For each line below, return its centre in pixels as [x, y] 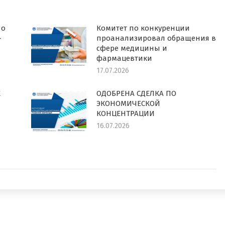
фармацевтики [124, 58]
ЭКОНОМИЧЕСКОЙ [128, 103]
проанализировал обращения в [156, 38]
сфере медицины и [132, 48]
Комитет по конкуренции [143, 28]
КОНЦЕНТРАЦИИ [125, 114]
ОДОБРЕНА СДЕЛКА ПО [136, 93]
